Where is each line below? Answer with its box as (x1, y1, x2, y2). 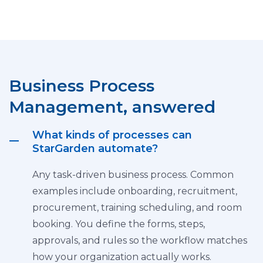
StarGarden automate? (32, 142, 158, 155)
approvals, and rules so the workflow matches (32, 235, 247, 246)
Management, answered (9, 97, 215, 117)
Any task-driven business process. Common (32, 169, 234, 180)
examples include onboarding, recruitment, (32, 186, 237, 197)
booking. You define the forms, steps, (32, 218, 205, 230)
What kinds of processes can (32, 129, 192, 141)
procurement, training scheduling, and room (32, 202, 242, 213)
